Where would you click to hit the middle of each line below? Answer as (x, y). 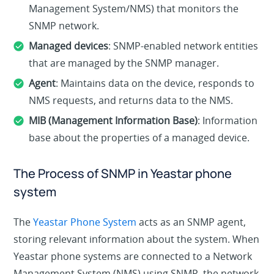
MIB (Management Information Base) (113, 120)
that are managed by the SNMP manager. (124, 63)
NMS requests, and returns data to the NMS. (131, 100)
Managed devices (69, 46)
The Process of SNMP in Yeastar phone (123, 173)
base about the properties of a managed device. (139, 137)
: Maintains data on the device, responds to (155, 83)
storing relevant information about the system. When (137, 239)
